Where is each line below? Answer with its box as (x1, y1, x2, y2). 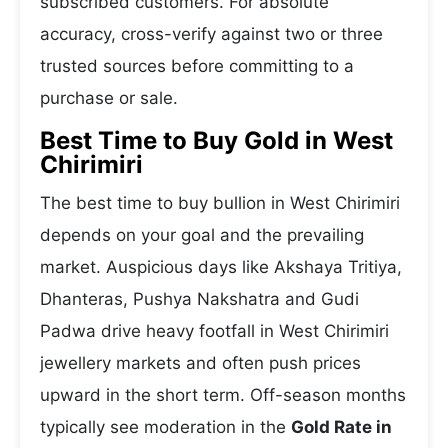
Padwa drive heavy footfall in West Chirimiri (40, 321, 389, 341)
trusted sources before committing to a (40, 56, 354, 76)
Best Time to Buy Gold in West (40, 126, 393, 155)
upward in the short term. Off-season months (40, 385, 406, 405)
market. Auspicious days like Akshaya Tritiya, (40, 257, 402, 277)
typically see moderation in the (40, 417, 291, 437)
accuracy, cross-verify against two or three (40, 24, 383, 44)
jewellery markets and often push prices (40, 353, 361, 373)
